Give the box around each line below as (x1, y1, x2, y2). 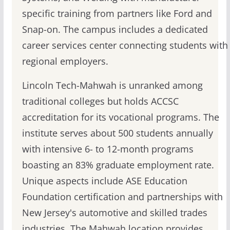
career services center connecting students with (22, 39, 228, 52)
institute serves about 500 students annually (22, 127, 213, 140)
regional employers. (22, 55, 108, 68)
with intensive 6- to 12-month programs (22, 143, 194, 156)
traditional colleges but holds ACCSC (22, 95, 179, 108)
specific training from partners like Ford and (22, 7, 212, 20)
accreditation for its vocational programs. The (22, 111, 219, 124)
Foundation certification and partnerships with (22, 190, 223, 203)
